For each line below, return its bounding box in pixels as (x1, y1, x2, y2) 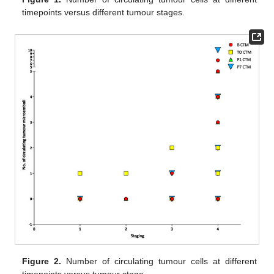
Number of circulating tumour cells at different (61, 256, 257, 266)
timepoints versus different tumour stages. (22, 7, 185, 17)
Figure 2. (22, 256, 62, 266)
